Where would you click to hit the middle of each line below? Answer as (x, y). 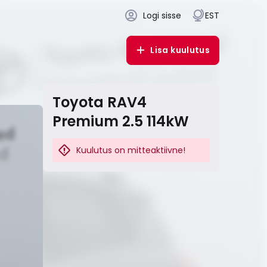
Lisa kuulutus (180, 50)
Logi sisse (162, 15)
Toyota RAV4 (100, 102)
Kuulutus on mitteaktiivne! (131, 150)
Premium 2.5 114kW (121, 121)
